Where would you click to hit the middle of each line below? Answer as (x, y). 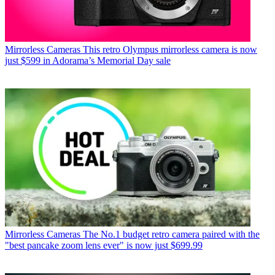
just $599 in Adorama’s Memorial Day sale (88, 60)
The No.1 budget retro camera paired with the (171, 234)
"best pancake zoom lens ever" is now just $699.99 (104, 245)
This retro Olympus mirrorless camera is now (170, 49)
